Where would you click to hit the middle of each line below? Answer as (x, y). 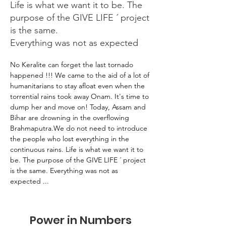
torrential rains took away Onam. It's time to (80, 96)
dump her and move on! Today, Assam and (79, 107)
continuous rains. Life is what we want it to (78, 149)
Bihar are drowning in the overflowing (71, 118)
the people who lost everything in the (71, 139)
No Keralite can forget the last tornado (73, 65)
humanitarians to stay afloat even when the (78, 86)
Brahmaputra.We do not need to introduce (80, 128)
